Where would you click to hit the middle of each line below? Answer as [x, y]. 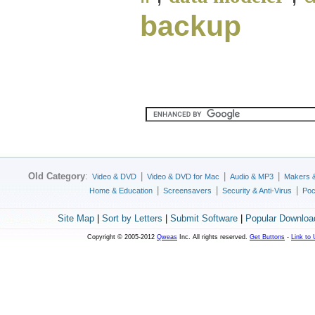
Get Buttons [267, 237]
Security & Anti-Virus [257, 191]
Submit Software [204, 218]
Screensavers [187, 191]
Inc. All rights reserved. [213, 237]
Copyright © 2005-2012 [122, 237]
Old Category [57, 176]
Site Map [76, 218]
